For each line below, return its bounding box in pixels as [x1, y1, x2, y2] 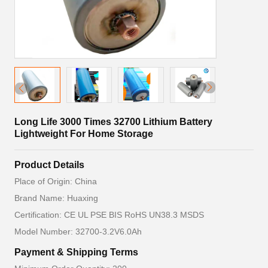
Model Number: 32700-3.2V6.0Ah [14, 227, 142, 236]
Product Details [14, 160, 84, 170]
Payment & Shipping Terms [14, 247, 138, 257]
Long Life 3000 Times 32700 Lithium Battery [14, 117, 212, 127]
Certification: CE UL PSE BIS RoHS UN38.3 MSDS [14, 210, 204, 220]
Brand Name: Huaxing [14, 193, 98, 203]
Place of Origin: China [14, 176, 97, 186]
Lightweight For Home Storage [14, 129, 153, 139]
